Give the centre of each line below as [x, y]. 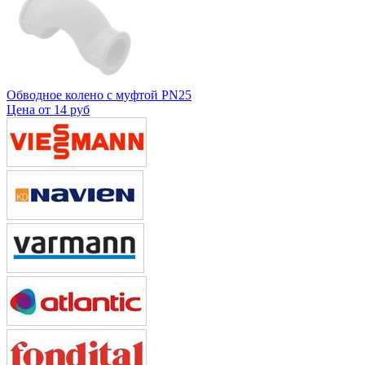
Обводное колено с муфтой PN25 [99, 95]
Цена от [30, 109]
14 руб [72, 109]
